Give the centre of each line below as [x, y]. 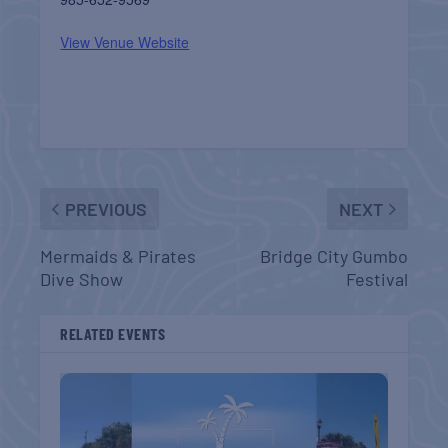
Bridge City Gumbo [333, 255]
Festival [376, 278]
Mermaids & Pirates [118, 255]
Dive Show [82, 278]
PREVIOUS [106, 208]
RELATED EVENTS [113, 333]
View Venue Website [125, 41]
